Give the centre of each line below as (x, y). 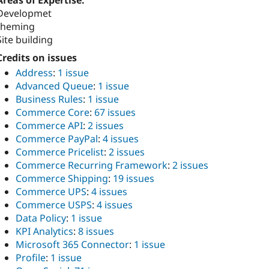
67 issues (115, 112)
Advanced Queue (54, 86)
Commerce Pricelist (60, 152)
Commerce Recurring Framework (92, 165)
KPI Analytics (44, 231)
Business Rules (49, 99)
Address (34, 72)
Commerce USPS (54, 204)
